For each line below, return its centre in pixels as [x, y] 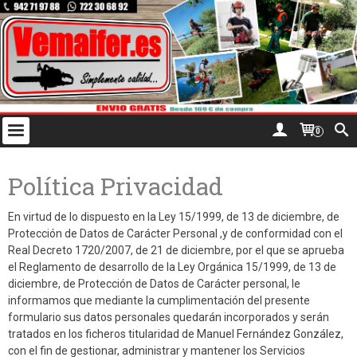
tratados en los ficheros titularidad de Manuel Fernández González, [176, 334]
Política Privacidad [116, 186]
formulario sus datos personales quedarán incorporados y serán [169, 318]
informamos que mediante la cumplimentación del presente [159, 301]
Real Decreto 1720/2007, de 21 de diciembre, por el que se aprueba [176, 251]
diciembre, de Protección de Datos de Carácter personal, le [154, 284]
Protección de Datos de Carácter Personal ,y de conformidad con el [175, 234]
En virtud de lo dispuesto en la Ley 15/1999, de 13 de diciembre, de [174, 217]
